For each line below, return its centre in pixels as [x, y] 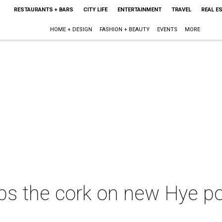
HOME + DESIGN [71, 29]
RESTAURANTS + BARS [43, 10]
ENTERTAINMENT [139, 10]
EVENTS [167, 29]
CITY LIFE [95, 10]
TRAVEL [181, 10]
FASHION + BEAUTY [125, 29]
